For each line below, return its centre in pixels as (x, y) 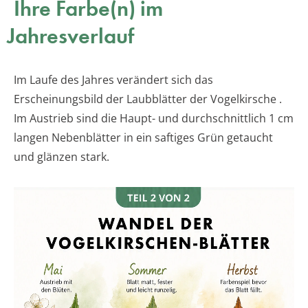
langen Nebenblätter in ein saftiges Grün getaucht (143, 137)
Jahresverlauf (70, 36)
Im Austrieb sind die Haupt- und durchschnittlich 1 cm (154, 118)
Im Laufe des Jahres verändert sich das (113, 79)
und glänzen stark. (62, 156)
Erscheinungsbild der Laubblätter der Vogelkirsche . (148, 99)
